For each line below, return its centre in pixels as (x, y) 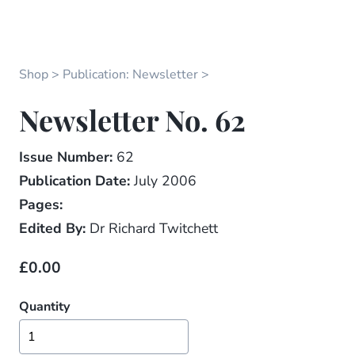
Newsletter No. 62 (132, 120)
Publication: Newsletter (130, 75)
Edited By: (52, 229)
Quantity (44, 307)
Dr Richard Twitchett (152, 229)
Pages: (41, 205)
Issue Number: (66, 157)
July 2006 (163, 181)
